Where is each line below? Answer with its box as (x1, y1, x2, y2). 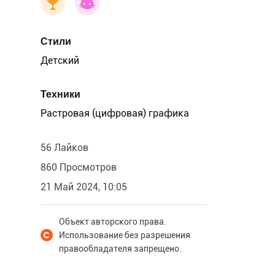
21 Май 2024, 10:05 (41, 181, 127, 193)
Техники (41, 88, 80, 100)
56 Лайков (41, 142, 88, 153)
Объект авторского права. (59, 217, 166, 227)
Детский (41, 55, 79, 66)
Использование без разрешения (59, 230, 190, 240)
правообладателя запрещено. (59, 244, 182, 254)
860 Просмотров (41, 161, 117, 173)
